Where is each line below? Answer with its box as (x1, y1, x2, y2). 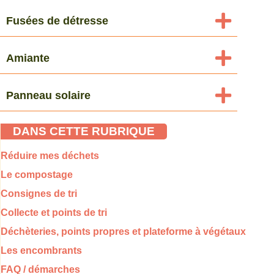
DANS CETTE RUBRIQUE (13, 124, 155, 138)
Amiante (6, 51, 50, 64)
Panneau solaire (6, 89, 91, 102)
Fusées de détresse (6, 14, 108, 27)
